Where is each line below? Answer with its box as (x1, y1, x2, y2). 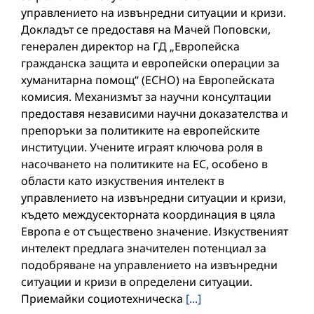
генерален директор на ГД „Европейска (21, 38, 240, 54)
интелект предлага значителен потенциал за (21, 240, 266, 256)
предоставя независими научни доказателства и (21, 105, 288, 121)
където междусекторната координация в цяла (21, 206, 275, 222)
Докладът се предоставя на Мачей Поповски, (21, 21, 271, 37)
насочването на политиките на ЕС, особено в (21, 156, 268, 172)
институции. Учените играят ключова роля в (21, 139, 263, 155)
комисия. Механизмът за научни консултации (21, 88, 271, 104)
